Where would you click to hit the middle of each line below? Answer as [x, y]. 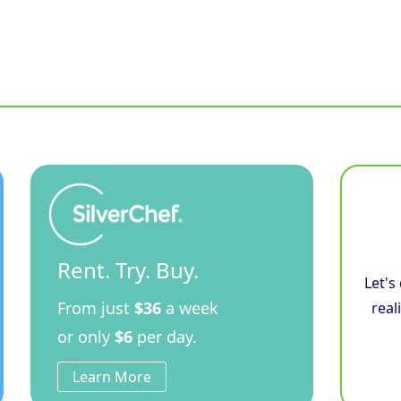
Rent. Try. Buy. [128, 270]
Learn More [111, 377]
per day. [164, 337]
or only [83, 337]
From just [93, 308]
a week [189, 308]
